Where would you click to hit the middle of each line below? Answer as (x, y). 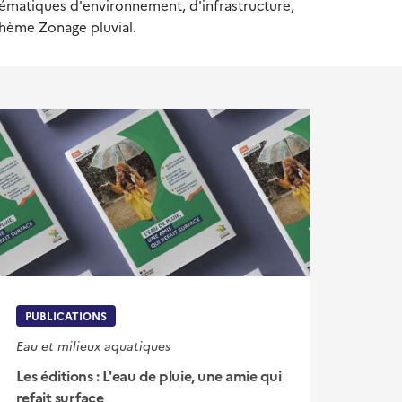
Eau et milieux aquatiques (93, 345)
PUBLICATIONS (66, 315)
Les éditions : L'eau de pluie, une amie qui (149, 376)
